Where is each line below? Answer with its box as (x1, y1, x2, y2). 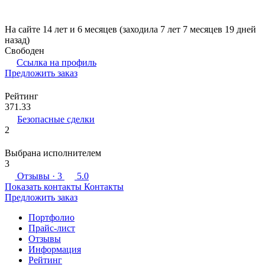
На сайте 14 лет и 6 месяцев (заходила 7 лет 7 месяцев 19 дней (5, 24, 256, 34)
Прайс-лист (28, 222, 75, 233)
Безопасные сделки (17, 114, 95, 124)
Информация (28, 244, 81, 254)
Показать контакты (5, 181, 82, 192)
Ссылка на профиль (17, 57, 96, 67)
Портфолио (28, 212, 75, 222)
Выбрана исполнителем (5, 147, 101, 158)
